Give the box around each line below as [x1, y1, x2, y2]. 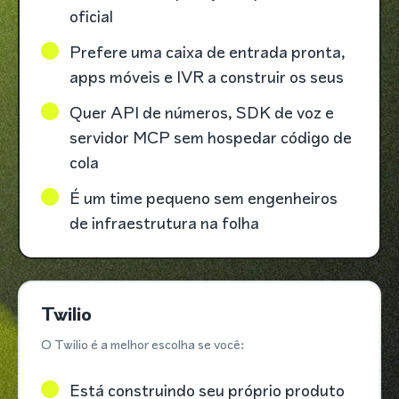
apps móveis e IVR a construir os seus [69, 66, 344, 89]
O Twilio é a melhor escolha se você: [41, 335, 245, 354]
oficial [69, 5, 113, 28]
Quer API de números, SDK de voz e [69, 102, 334, 125]
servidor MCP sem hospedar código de [69, 126, 352, 150]
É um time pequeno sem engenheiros [69, 187, 338, 210]
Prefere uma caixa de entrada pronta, [69, 41, 346, 64]
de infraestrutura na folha [69, 212, 259, 235]
